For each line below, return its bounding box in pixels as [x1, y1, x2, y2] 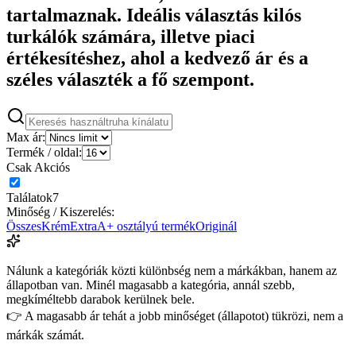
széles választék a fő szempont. [6, 68, 254, 90]
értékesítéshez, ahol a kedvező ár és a [6, 47, 308, 68]
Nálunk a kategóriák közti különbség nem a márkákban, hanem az [6, 263, 337, 277]
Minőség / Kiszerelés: [6, 204, 114, 219]
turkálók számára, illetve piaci [6, 25, 255, 47]
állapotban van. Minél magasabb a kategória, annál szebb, [6, 277, 295, 292]
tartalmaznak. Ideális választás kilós [6, 4, 301, 25]
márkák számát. [6, 327, 84, 342]
